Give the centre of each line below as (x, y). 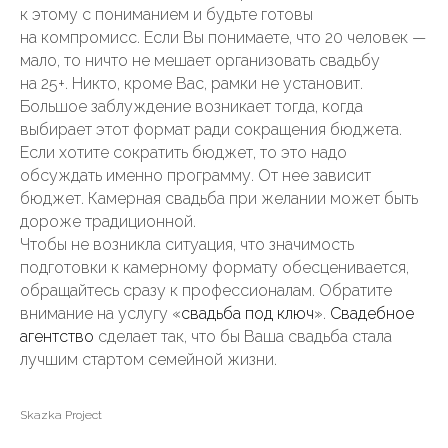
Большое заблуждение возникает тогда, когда (191, 106)
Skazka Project (61, 415)
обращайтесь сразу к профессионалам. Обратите (206, 290)
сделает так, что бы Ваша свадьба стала (243, 336)
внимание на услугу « (100, 313)
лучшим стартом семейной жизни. (148, 359)
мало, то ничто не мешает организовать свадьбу (200, 60)
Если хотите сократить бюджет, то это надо (183, 152)
